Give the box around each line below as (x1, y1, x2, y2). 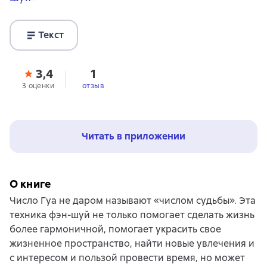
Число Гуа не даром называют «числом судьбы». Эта (10, 194, 256, 207)
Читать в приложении (82, 129, 185, 142)
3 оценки (21, 80, 55, 91)
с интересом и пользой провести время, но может (10, 251, 245, 264)
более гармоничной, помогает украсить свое (10, 222, 221, 235)
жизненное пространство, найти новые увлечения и (10, 237, 254, 250)
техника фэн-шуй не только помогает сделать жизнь (10, 208, 254, 221)
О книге (10, 176, 51, 191)
